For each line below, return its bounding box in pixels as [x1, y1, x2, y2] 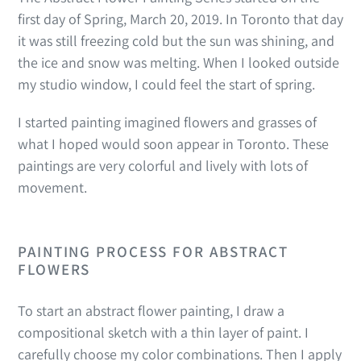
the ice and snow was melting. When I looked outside [18, 53, 339, 73]
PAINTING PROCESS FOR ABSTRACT [18, 241, 289, 261]
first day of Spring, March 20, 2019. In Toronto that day [18, 10, 343, 29]
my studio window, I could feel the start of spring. [18, 75, 315, 94]
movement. [18, 177, 90, 197]
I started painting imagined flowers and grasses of [18, 112, 317, 131]
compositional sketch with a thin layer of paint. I [18, 323, 309, 342]
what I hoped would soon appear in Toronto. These [18, 134, 329, 153]
